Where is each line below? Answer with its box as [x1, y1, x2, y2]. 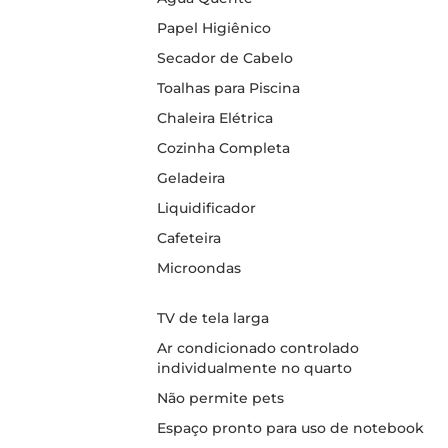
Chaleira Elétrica [157, 109, 273, 127]
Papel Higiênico [157, 19, 271, 37]
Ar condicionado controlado [157, 339, 359, 357]
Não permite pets [157, 389, 284, 407]
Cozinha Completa [157, 139, 290, 157]
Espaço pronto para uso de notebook [157, 419, 424, 437]
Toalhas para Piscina [157, 79, 300, 97]
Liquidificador [157, 199, 256, 217]
